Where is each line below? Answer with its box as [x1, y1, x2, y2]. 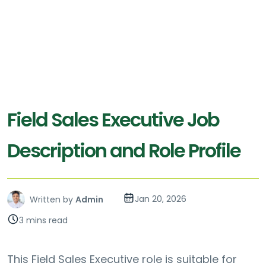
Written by [30, 194, 73, 206]
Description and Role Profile [7, 137, 240, 164]
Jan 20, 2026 [135, 193, 186, 205]
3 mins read [19, 214, 68, 227]
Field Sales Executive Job [7, 106, 219, 134]
